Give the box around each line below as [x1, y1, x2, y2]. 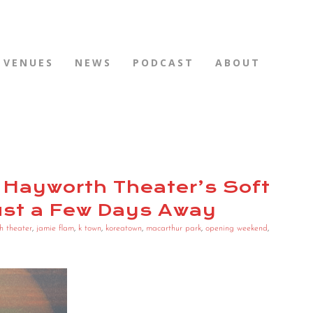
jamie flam [36, 224, 74, 233]
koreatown [105, 224, 142, 233]
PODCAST [133, 56, 194, 69]
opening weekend [205, 224, 268, 233]
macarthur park [146, 224, 201, 233]
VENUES [3, 56, 54, 69]
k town [78, 224, 101, 233]
